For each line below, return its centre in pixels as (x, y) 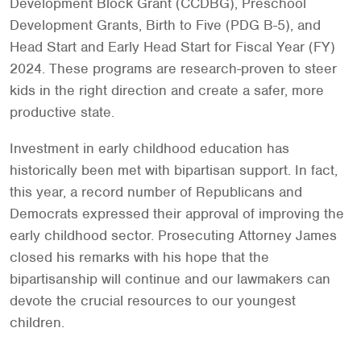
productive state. (62, 112)
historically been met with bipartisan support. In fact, (174, 170)
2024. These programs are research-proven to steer (173, 68)
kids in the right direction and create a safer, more (167, 90)
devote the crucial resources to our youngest (153, 301)
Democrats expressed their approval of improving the (177, 214)
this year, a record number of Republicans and (156, 192)
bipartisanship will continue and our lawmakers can (170, 279)
